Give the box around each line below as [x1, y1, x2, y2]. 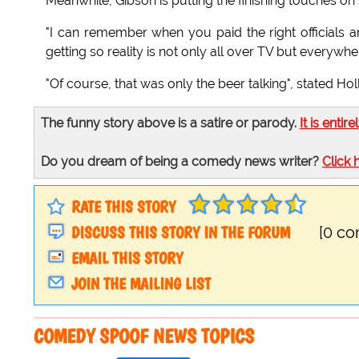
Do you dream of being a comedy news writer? [41, 154, 322, 170]
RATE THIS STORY [71, 197, 175, 217]
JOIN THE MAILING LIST [71, 274, 211, 294]
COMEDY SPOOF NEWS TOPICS [34, 324, 254, 349]
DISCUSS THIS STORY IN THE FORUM [71, 223, 290, 243]
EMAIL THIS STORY [71, 248, 183, 268]
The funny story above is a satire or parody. [41, 115, 300, 131]
